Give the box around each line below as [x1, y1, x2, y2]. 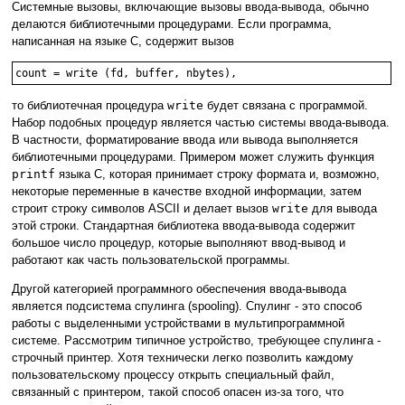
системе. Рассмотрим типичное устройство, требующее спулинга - [12, 334, 381, 348]
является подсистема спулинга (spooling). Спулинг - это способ [12, 299, 362, 314]
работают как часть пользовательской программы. [12, 253, 290, 268]
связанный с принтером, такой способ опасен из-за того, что [12, 385, 344, 400]
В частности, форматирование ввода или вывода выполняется [12, 133, 358, 147]
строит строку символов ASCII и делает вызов [12, 202, 272, 216]
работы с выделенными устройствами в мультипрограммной [12, 316, 344, 331]
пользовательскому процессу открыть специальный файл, [12, 368, 334, 382]
